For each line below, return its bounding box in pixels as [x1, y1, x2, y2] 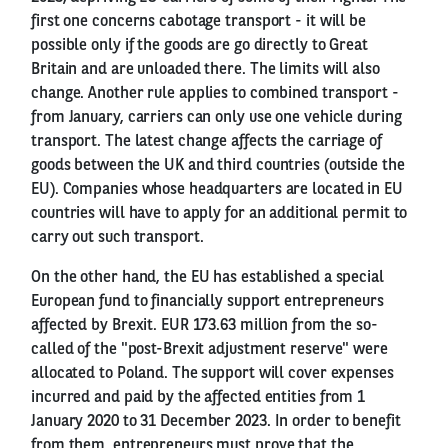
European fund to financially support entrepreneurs [31, 293, 384, 310]
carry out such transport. [31, 229, 204, 246]
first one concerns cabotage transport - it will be [31, 13, 366, 30]
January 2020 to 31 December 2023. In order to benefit [31, 413, 401, 430]
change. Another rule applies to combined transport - [31, 85, 399, 102]
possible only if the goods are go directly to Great [31, 37, 368, 54]
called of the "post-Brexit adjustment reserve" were [31, 341, 388, 358]
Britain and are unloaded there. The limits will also [31, 61, 380, 78]
